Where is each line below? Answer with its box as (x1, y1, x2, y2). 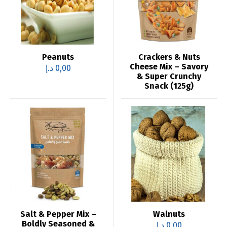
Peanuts (42, 52, 74, 62)
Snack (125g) (144, 81, 194, 91)
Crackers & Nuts (138, 52, 200, 62)
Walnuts (153, 209, 185, 219)
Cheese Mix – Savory (130, 62, 208, 71)
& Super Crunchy (137, 71, 201, 81)
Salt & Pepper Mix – (20, 209, 96, 219)
